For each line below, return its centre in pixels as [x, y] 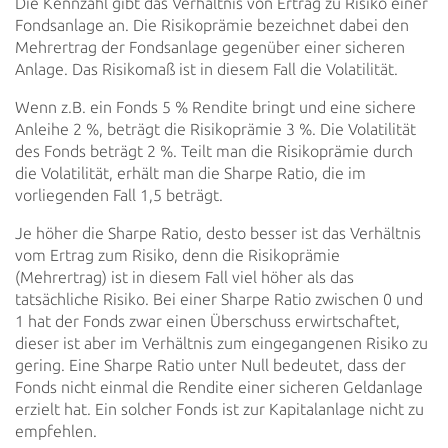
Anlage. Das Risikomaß [95, 69]
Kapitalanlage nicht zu [344, 409]
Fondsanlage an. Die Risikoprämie [134, 25]
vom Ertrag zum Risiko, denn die [129, 255]
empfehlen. [56, 431]
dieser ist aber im [76, 343]
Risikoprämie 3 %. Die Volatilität [301, 129]
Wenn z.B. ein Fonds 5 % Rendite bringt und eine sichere [215, 107]
